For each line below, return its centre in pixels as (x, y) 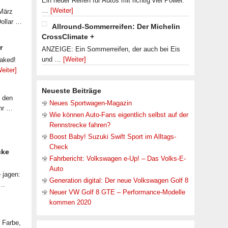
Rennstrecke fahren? (80, 125)
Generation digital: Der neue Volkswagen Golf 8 (119, 180)
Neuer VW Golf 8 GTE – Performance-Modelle (117, 192)
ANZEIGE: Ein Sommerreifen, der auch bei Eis (111, 49)
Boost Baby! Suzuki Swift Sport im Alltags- (113, 137)
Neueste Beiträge (72, 91)
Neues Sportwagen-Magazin (91, 103)
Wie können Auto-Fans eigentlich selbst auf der (119, 115)
